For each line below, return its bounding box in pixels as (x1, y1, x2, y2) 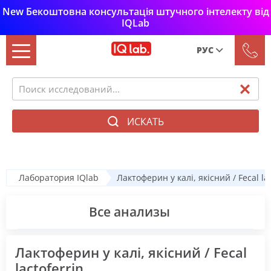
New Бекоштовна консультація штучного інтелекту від (2, 5, 269, 18)
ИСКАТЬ (126, 114, 164, 128)
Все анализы (89, 203, 170, 220)
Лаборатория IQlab (19, 172, 99, 183)
